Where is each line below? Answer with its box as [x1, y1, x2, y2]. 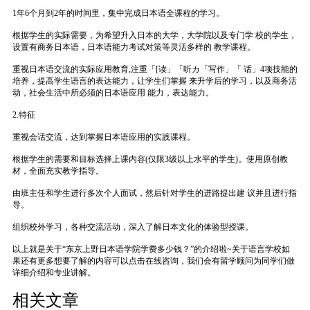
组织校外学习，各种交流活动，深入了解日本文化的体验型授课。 [12, 221, 253, 232]
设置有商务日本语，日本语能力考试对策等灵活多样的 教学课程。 [12, 42, 255, 52]
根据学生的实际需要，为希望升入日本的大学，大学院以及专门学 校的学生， [12, 30, 297, 40]
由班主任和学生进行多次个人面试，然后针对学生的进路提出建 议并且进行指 [12, 188, 297, 198]
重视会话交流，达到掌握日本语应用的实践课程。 [12, 131, 195, 142]
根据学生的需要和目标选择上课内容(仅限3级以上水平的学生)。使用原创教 [12, 154, 288, 164]
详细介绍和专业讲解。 [12, 267, 95, 277]
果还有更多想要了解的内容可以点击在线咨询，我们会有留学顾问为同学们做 [12, 255, 295, 266]
